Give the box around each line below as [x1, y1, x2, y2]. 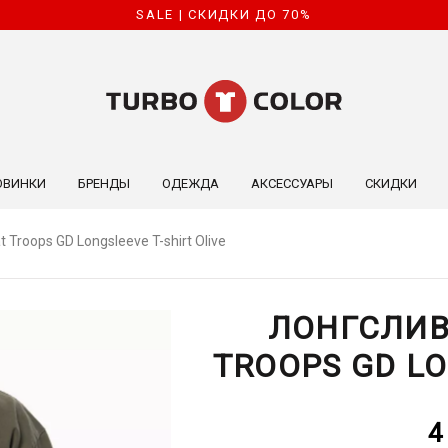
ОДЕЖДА [161, 175, 219, 191]
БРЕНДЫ [77, 175, 130, 191]
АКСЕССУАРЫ [250, 175, 333, 191]
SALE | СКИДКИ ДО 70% [136, 7, 312, 22]
